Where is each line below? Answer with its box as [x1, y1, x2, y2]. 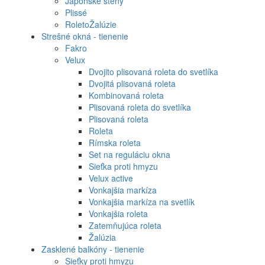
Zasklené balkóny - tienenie [41, 243, 144, 255]
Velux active [89, 172, 133, 184]
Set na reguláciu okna [89, 148, 170, 160]
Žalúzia [89, 231, 116, 243]
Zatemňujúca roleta [89, 219, 161, 231]
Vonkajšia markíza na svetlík [89, 195, 195, 208]
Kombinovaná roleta [89, 89, 164, 101]
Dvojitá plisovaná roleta [89, 77, 176, 89]
